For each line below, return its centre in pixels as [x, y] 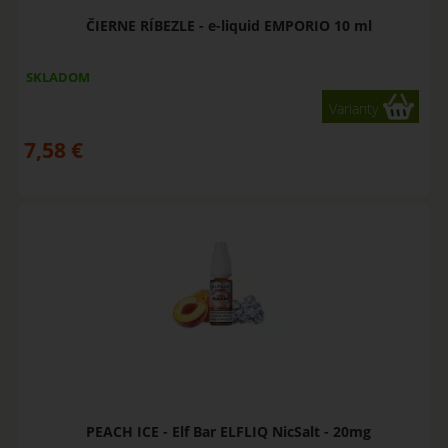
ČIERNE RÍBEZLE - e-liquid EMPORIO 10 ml [228, 25]
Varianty [354, 108]
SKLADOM [57, 76]
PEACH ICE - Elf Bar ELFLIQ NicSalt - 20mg [229, 432]
